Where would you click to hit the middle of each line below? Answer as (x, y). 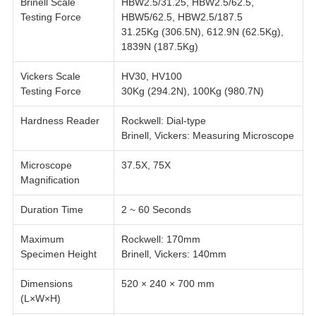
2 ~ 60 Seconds (156, 210)
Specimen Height (58, 254)
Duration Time (51, 210)
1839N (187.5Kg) (159, 47)
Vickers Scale (50, 77)
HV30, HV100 (151, 77)
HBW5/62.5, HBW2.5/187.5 (182, 17)
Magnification (50, 180)
